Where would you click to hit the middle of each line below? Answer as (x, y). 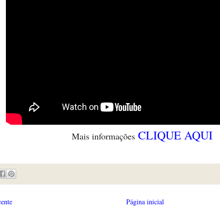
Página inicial (145, 201)
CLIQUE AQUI (175, 135)
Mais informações (105, 136)
